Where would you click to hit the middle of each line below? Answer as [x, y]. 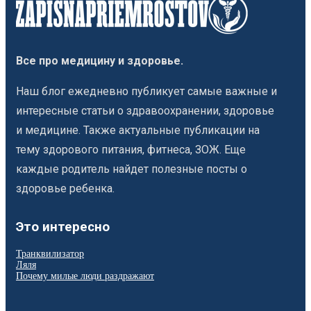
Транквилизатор [50, 254]
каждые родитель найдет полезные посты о [132, 169]
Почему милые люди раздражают [85, 276]
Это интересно [63, 227]
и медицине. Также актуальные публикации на [138, 131]
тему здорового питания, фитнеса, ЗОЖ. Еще [131, 150]
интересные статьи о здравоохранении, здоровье [145, 111]
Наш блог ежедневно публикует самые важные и [146, 92]
